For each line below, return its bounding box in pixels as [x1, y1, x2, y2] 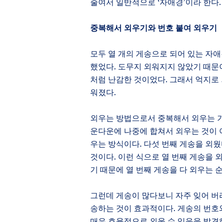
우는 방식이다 [90, 138, 140, 149]
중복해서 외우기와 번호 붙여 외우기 [90, 22, 217, 33]
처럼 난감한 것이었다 [90, 74, 166, 85]
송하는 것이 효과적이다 [90, 203, 173, 214]
